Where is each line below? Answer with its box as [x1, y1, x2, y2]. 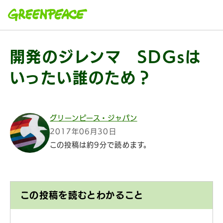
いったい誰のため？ [10, 70, 153, 85]
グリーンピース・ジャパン [50, 114, 137, 121]
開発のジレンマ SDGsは [10, 49, 202, 64]
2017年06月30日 [50, 128, 116, 135]
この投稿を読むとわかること [20, 191, 144, 200]
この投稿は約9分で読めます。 [50, 141, 151, 148]
